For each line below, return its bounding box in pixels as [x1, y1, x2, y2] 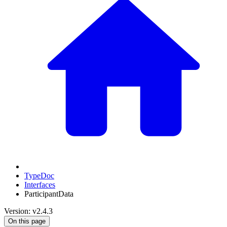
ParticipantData [24, 190, 73, 198]
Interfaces [24, 180, 55, 189]
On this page [8, 217, 46, 225]
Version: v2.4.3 [4, 207, 53, 215]
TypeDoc [24, 171, 54, 180]
